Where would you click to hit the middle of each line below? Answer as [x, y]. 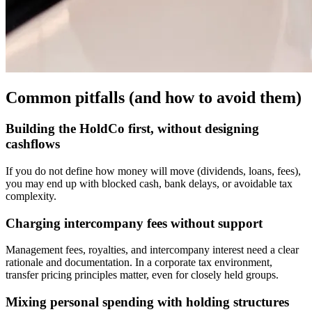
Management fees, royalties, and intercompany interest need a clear [152, 250]
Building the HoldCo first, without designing [132, 129]
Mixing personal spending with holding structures [147, 302]
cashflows [33, 144]
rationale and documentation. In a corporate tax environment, [139, 263]
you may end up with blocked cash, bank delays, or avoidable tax [149, 184]
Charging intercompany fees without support [134, 223]
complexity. [31, 196]
